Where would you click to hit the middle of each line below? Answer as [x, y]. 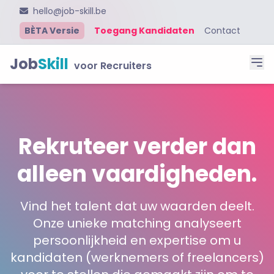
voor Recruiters [113, 66]
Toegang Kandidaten [144, 31]
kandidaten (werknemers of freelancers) [137, 257]
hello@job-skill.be [70, 11]
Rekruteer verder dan [137, 146]
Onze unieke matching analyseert [137, 223]
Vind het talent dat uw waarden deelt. [137, 206]
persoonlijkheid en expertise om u [137, 240]
